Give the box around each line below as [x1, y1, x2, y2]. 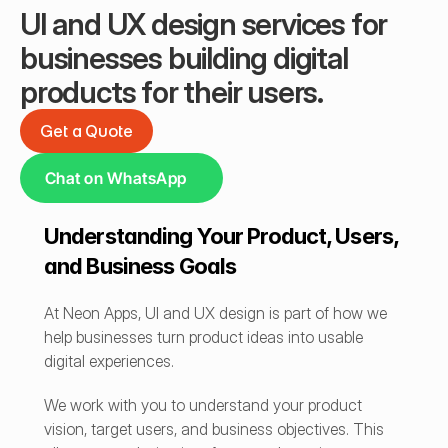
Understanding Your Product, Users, [44, 223, 399, 249]
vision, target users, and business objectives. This [44, 419, 384, 439]
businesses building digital [20, 40, 348, 76]
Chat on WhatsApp [45, 168, 187, 188]
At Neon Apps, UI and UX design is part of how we [44, 303, 387, 323]
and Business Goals [44, 253, 237, 279]
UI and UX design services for [20, 6, 388, 42]
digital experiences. [44, 351, 174, 371]
